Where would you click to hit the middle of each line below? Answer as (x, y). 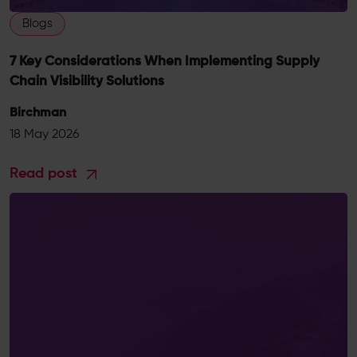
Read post (45, 174)
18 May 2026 (44, 135)
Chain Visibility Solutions (87, 82)
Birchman (38, 113)
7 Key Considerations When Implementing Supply (165, 62)
